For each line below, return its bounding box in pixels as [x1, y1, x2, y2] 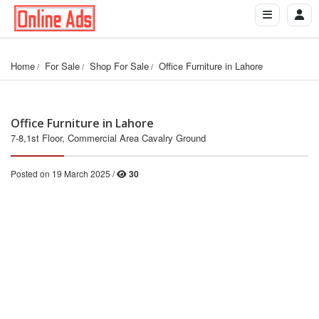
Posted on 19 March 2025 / [11, 167, 117, 180]
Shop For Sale [90, 59, 149, 73]
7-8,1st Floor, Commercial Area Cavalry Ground [11, 131, 206, 145]
